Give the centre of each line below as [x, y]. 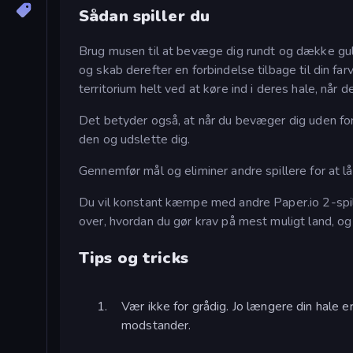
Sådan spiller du [145, 17]
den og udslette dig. [135, 139]
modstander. [156, 325]
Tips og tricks [134, 258]
